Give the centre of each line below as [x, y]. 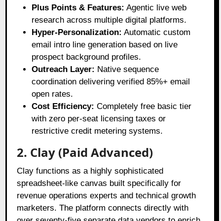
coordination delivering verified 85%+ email [111, 81]
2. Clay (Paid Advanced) [85, 152]
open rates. [53, 94]
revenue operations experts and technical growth [107, 195]
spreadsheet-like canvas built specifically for [99, 183]
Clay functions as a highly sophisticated [90, 171]
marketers [36, 208]
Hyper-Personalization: [77, 32]
